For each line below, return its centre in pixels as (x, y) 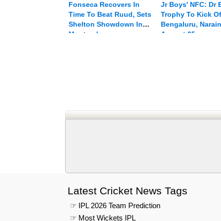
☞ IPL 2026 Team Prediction (115, 206)
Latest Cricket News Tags (128, 191)
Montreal (83, 34)
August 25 (178, 34)
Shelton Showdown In (106, 24)
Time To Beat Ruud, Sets (110, 15)
